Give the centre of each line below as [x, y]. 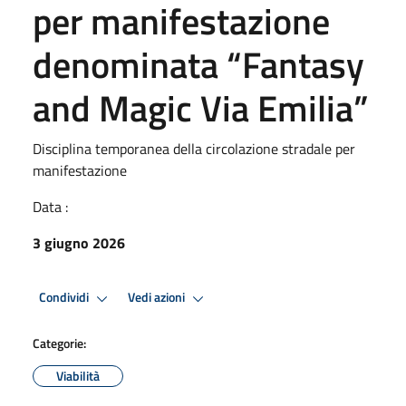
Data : [50, 206]
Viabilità [78, 375]
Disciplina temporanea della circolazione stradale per [194, 148]
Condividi [65, 298]
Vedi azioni [158, 298]
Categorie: [59, 343]
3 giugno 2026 [79, 242]
